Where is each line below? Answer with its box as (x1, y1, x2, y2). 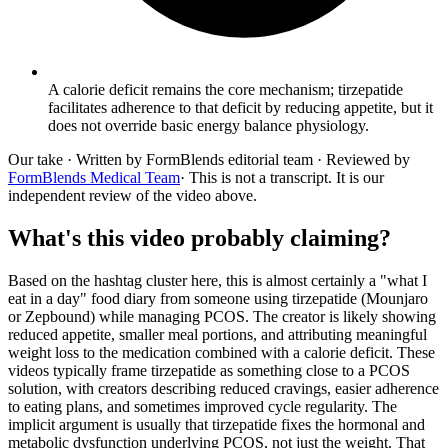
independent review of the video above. (8, 186, 257, 204)
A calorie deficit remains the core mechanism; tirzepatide (48, 80, 403, 98)
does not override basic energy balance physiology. (48, 116, 369, 134)
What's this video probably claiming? (8, 224, 391, 251)
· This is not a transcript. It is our (180, 168, 384, 186)
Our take (8, 150, 63, 168)
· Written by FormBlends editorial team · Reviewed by (63, 150, 410, 168)
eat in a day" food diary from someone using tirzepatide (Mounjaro (8, 289, 428, 307)
